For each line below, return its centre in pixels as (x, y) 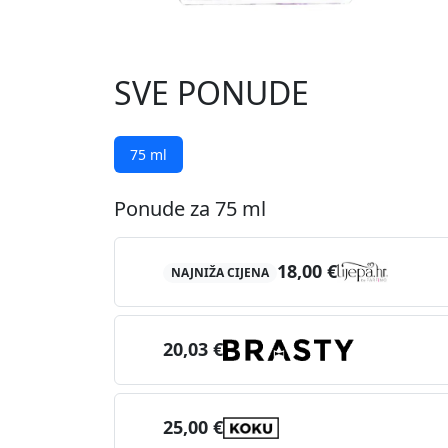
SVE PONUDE (211, 92)
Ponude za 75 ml (190, 208)
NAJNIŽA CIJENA (219, 273)
